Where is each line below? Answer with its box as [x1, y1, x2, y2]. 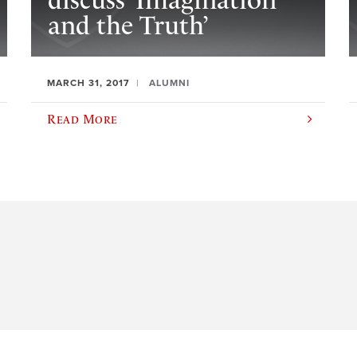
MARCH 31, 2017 [47, 77, 131, 88]
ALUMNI [149, 77, 190, 88]
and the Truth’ [47, 10, 209, 41]
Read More [47, 112, 118, 126]
